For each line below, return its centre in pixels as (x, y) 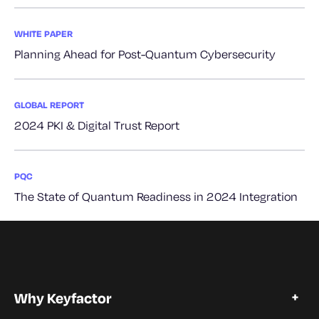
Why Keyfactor (63, 298)
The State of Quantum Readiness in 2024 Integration (156, 196)
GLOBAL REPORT (49, 105)
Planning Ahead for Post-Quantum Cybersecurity (145, 54)
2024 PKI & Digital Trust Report (97, 125)
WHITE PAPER (43, 33)
